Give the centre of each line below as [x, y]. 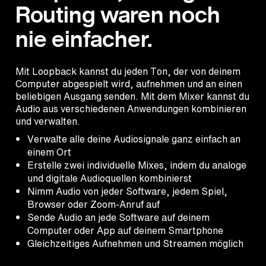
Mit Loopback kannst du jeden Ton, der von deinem [128, 72]
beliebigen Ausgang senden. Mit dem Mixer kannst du [132, 96]
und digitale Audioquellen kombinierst [110, 178]
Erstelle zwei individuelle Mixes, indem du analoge [137, 165]
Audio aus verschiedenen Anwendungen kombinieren [131, 109]
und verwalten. [49, 121]
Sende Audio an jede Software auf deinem [118, 218]
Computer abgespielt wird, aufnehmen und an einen [129, 84]
